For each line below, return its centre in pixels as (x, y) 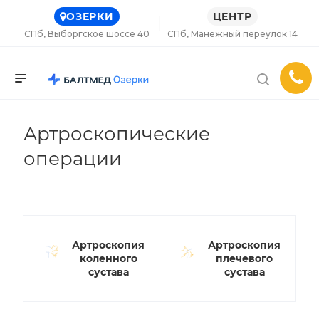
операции (73, 159)
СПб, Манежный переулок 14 (232, 34)
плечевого (244, 258)
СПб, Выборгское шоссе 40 (87, 34)
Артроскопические (117, 134)
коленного (108, 258)
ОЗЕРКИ (90, 16)
